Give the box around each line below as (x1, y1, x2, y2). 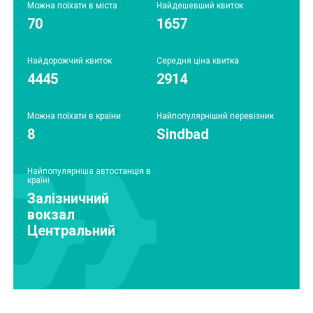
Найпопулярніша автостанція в (27, 166, 151, 176)
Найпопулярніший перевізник (156, 110, 274, 121)
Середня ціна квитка (156, 55, 239, 66)
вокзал (27, 205, 75, 223)
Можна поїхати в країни (27, 110, 121, 121)
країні (27, 175, 50, 185)
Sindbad (156, 125, 209, 143)
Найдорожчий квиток (27, 55, 112, 66)
